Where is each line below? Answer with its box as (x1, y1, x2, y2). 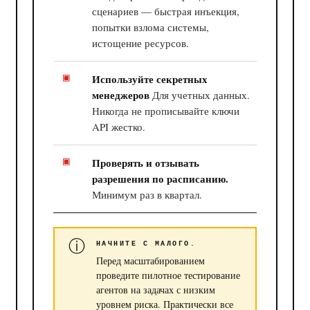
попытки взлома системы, (92, 19, 210, 34)
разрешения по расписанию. (92, 170, 229, 186)
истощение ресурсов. (92, 35, 190, 50)
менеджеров (92, 86, 150, 102)
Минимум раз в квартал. (92, 187, 203, 201)
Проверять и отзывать (92, 154, 200, 170)
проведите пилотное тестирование (95, 268, 240, 282)
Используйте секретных (92, 71, 208, 86)
